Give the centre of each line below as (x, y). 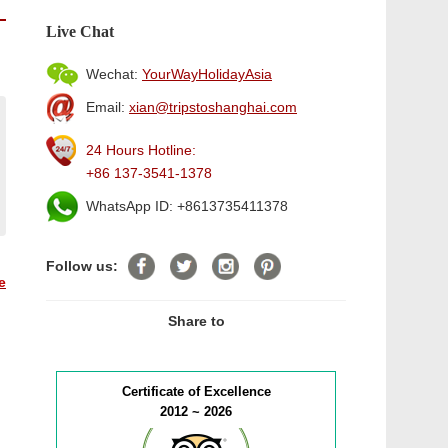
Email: (107, 107)
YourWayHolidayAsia (207, 74)
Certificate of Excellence (196, 391)
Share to (196, 321)
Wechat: (114, 74)
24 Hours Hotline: (141, 150)
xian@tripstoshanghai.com (213, 107)
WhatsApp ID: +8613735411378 (187, 206)
